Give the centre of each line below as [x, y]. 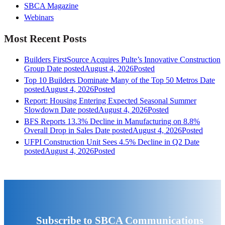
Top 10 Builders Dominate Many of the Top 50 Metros [111, 80]
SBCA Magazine [51, 6]
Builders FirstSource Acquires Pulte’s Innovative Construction [122, 59]
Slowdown [41, 109]
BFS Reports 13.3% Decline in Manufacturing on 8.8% [112, 121]
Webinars [39, 18]
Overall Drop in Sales [59, 130]
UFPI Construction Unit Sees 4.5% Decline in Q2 [103, 142]
